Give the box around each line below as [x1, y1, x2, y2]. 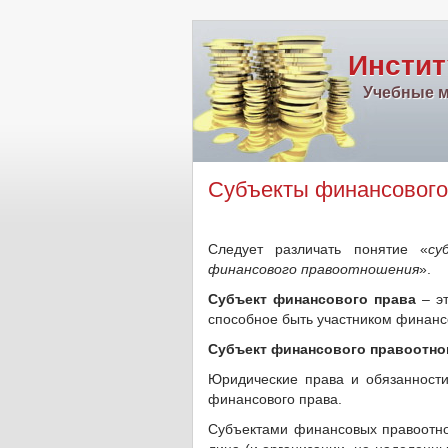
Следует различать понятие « [208, 241, 428, 257]
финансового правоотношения [208, 261, 419, 277]
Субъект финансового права [208, 291, 416, 307]
